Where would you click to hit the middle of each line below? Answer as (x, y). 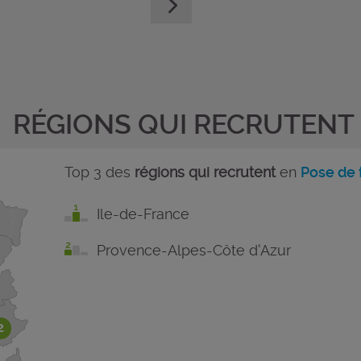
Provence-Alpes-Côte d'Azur (193, 250)
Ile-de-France (143, 214)
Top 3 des (99, 172)
